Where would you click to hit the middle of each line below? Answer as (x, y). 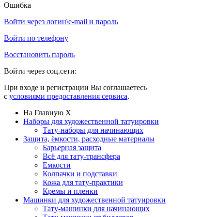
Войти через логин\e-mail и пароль (61, 21)
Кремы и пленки (70, 191)
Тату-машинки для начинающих (96, 208)
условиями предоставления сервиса (68, 96)
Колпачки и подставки (80, 173)
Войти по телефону (36, 38)
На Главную (43, 112)
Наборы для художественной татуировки (91, 121)
